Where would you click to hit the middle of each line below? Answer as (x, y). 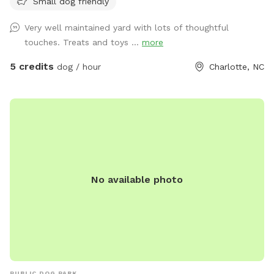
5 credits (32, 66)
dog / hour (77, 66)
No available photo (137, 180)
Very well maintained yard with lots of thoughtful (127, 27)
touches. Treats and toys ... (83, 42)
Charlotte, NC (237, 66)
